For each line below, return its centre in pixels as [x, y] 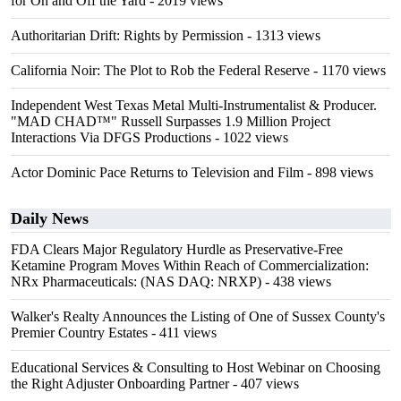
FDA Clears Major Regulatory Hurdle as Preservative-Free [177, 249]
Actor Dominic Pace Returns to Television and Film [157, 172]
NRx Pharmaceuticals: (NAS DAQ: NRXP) [136, 282]
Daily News [50, 218]
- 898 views [338, 172]
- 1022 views [250, 137]
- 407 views [264, 384]
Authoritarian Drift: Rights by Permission [127, 35]
